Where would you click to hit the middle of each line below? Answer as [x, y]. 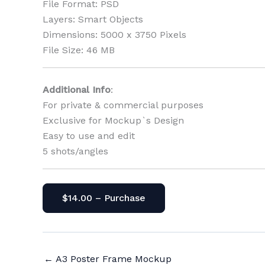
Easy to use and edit [89, 135]
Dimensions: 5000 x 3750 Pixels [114, 34]
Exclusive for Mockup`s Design [113, 120]
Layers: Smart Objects [93, 19]
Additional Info [77, 89]
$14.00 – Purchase [104, 198]
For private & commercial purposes [123, 105]
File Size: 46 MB [79, 50]
